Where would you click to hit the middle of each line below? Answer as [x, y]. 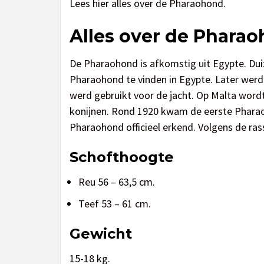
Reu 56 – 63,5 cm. [117, 181]
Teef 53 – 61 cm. [115, 203]
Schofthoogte [122, 157]
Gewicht [101, 233]
